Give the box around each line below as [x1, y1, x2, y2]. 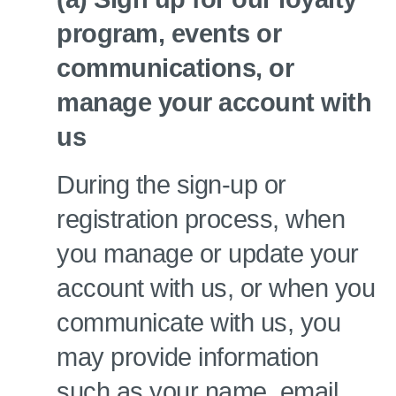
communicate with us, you [57, 308, 340, 337]
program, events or [57, 19, 281, 48]
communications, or [57, 54, 293, 82]
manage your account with [57, 88, 371, 117]
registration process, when [57, 205, 345, 233]
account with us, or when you [57, 274, 375, 302]
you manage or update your [57, 240, 359, 268]
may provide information [57, 343, 319, 371]
